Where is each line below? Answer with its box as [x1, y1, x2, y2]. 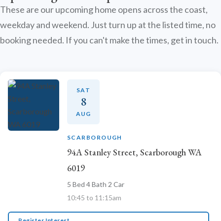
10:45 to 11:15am [67, 193, 121, 202]
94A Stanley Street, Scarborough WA [67, 147, 202, 158]
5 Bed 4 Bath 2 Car [67, 180, 124, 188]
